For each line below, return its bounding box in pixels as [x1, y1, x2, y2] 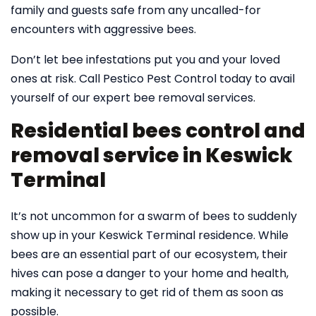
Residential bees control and [11, 117, 305, 145]
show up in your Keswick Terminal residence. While [11, 227, 288, 243]
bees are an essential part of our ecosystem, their [11, 246, 288, 262]
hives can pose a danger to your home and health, [11, 265, 288, 281]
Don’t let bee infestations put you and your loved [11, 51, 280, 68]
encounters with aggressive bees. [11, 21, 196, 37]
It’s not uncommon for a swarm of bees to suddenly [11, 208, 297, 224]
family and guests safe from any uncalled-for [11, 2, 261, 18]
